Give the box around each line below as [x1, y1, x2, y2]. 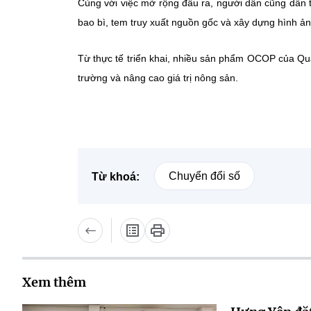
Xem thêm [22, 274, 86, 290]
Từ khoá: [92, 171, 140, 183]
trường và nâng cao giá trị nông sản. [78, 72, 238, 83]
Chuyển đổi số [169, 170, 240, 182]
